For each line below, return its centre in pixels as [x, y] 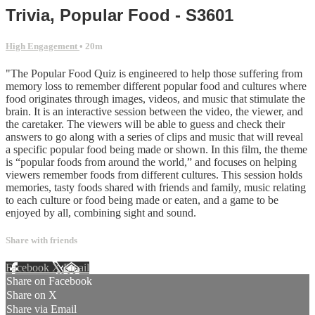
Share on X [32, 295]
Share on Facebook [49, 281]
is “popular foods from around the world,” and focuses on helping [151, 162]
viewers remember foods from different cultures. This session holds [154, 174]
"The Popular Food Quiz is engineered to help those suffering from [154, 73]
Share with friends [41, 240]
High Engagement [43, 46]
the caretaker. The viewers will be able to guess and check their [145, 124]
